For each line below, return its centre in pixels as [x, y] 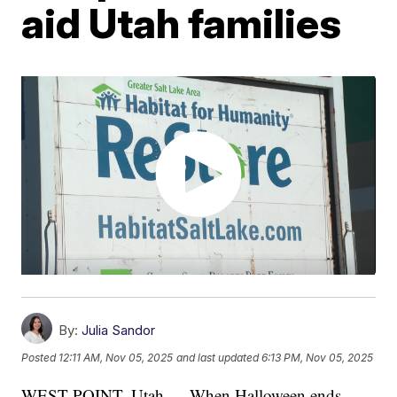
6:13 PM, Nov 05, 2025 [318, 358]
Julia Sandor [119, 331]
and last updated [218, 358]
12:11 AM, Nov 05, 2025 [116, 358]
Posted [40, 358]
